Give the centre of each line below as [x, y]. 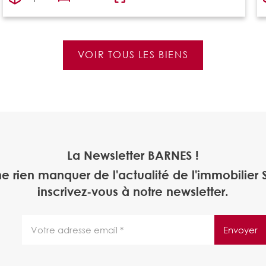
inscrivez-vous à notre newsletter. [133, 192]
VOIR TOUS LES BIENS [133, 55]
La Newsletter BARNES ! [133, 156]
